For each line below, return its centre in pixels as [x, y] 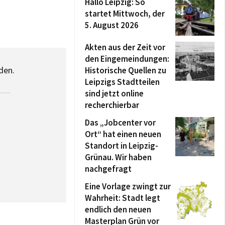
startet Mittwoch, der [125, 14]
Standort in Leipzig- [122, 146]
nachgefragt [108, 169]
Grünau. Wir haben [118, 157]
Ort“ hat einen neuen [123, 134]
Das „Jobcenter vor [120, 123]
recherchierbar [112, 105]
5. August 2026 [112, 25]
